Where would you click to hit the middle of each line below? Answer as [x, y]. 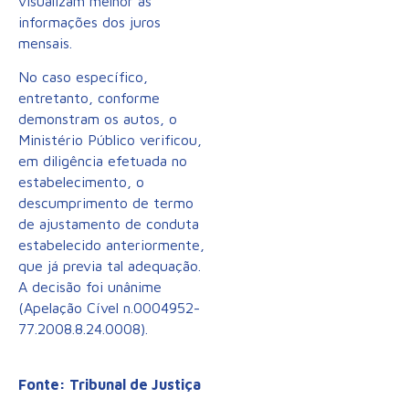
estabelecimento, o [81, 182]
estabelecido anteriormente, [111, 245]
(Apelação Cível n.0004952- [109, 308]
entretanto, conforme [89, 98]
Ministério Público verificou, [110, 140]
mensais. [45, 42]
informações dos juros [89, 21]
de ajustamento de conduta [109, 224]
